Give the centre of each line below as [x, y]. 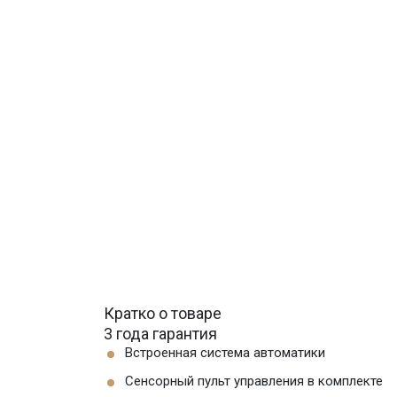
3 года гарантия [160, 334]
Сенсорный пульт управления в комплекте [254, 381]
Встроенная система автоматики [225, 353]
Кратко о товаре [163, 313]
